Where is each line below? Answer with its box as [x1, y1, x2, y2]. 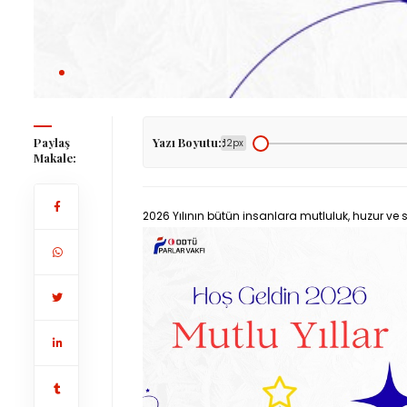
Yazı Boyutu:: [153, 134, 225, 150]
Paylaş [34, 134, 70, 150]
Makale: [34, 150, 76, 165]
